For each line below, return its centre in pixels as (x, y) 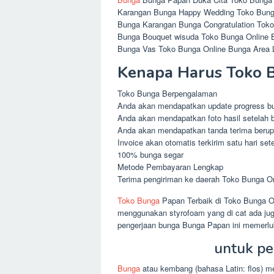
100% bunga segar (150, 154)
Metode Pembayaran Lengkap (170, 167)
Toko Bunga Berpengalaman (167, 93)
